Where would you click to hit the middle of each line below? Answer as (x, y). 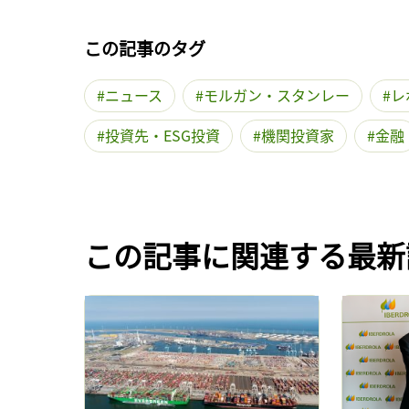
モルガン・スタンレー (277, 95)
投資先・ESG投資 (163, 136)
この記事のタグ (145, 49)
